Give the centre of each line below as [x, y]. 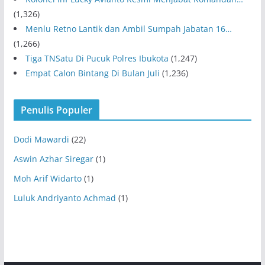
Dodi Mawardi [41, 139]
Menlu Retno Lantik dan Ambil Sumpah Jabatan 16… [128, 28]
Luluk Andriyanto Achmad [64, 198]
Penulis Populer [56, 110]
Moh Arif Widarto [47, 178]
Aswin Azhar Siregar [53, 159]
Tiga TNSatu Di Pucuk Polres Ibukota [97, 58]
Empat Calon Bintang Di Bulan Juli [92, 73]
